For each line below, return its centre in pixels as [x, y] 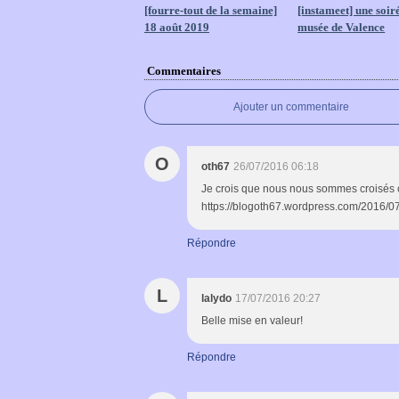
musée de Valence [342, 27]
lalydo [216, 298]
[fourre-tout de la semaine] [211, 10]
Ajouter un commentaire [291, 107]
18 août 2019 [177, 27]
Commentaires [184, 71]
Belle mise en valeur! [252, 321]
